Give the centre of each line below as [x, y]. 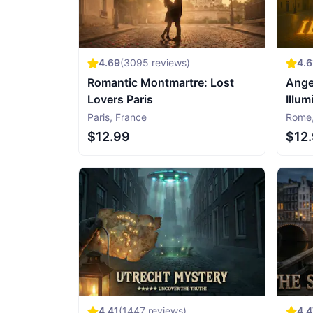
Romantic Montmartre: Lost [161, 82]
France [131, 117]
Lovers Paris [120, 99]
